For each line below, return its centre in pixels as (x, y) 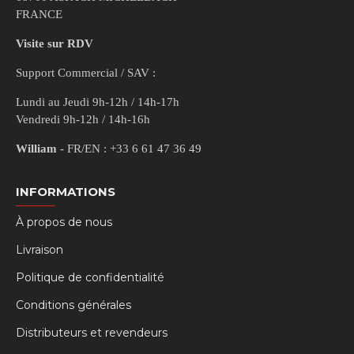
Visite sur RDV (55, 44)
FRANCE (39, 15)
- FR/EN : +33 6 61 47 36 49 (129, 149)
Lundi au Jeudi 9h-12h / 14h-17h (98, 102)
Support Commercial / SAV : (86, 73)
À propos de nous (64, 222)
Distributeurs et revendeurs (92, 333)
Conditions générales (73, 305)
